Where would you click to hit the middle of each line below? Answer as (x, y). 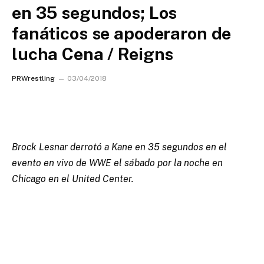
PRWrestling (33, 78)
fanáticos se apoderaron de (122, 33)
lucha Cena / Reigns (93, 54)
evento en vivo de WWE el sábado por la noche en (117, 163)
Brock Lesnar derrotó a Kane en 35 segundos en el (119, 147)
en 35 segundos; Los (95, 13)
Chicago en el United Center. (73, 179)
